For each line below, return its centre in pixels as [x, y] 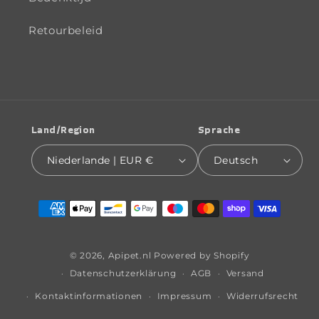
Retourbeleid [66, 31]
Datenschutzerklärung [123, 274]
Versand [245, 274]
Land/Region [63, 130]
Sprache [219, 130]
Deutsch [236, 161]
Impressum [184, 296]
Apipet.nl [130, 255]
